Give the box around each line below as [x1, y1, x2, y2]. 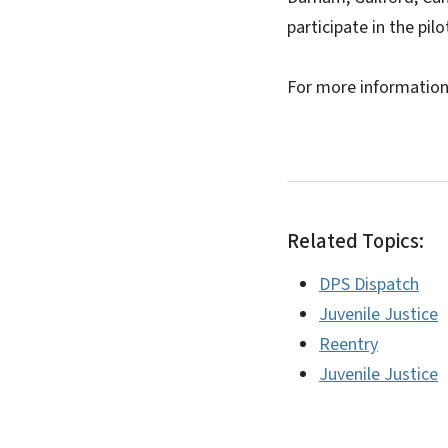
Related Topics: [287, 227, 424, 256]
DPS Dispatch [319, 272, 419, 297]
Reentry [319, 332, 378, 357]
